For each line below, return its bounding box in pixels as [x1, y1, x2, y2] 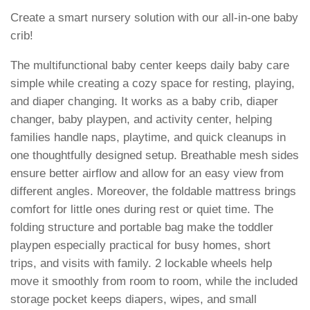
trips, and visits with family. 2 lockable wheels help [10, 257, 272, 271]
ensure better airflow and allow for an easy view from [10, 167, 284, 181]
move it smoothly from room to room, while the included [10, 275, 298, 289]
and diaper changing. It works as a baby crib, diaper [10, 95, 278, 109]
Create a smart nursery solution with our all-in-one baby [10, 11, 298, 25]
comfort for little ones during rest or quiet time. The [10, 203, 273, 217]
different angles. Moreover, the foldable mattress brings [10, 185, 296, 199]
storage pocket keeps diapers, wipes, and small [10, 293, 257, 307]
